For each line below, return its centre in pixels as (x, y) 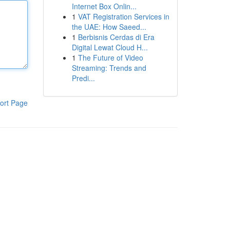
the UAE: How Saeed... (109, 27)
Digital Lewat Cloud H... (110, 47)
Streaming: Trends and (109, 68)
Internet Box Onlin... (104, 6)
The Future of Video (110, 57)
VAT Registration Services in (123, 16)
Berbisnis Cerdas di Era (116, 37)
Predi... (83, 78)
